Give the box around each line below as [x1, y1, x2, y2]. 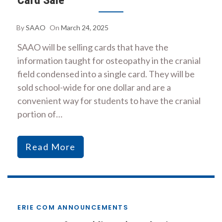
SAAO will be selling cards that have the [17, 41, 168, 53]
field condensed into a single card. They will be [17, 68, 195, 79]
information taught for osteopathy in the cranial [17, 55, 201, 66]
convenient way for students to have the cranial [17, 95, 201, 106]
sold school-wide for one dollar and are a [17, 81, 171, 93]
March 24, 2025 [61, 23, 109, 32]
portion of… [17, 108, 62, 119]
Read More [25, 141, 76, 152]
